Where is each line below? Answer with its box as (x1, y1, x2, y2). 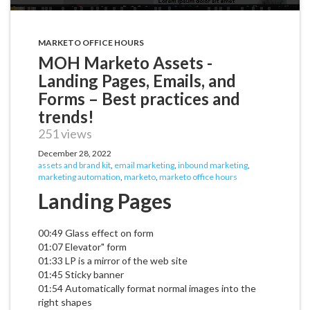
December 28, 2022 (38, 148, 111, 159)
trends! (38, 107, 94, 127)
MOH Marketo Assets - (38, 53, 212, 73)
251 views (38, 126, 92, 142)
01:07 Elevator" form (38, 241, 127, 253)
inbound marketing (178, 160, 248, 171)
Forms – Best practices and (38, 89, 240, 109)
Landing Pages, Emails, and (38, 71, 236, 91)
